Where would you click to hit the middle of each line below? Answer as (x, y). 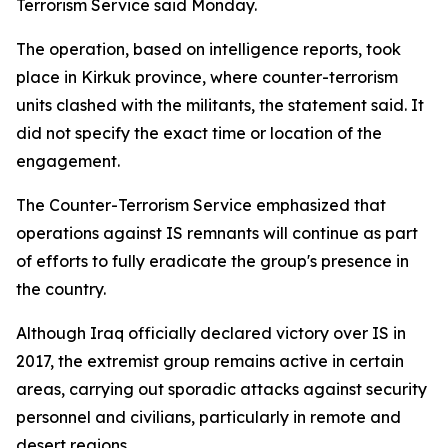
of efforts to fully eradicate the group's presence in (212, 261)
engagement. (68, 161)
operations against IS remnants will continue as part (217, 233)
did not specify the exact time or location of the (199, 133)
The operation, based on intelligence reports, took (208, 49)
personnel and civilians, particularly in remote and (208, 417)
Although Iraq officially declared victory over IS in (211, 333)
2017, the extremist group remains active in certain (210, 361)
